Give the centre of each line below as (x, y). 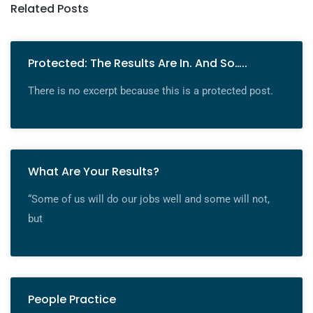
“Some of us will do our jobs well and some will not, (149, 199)
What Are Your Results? (94, 172)
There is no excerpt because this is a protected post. (151, 91)
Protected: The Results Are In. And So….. (138, 64)
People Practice (72, 300)
